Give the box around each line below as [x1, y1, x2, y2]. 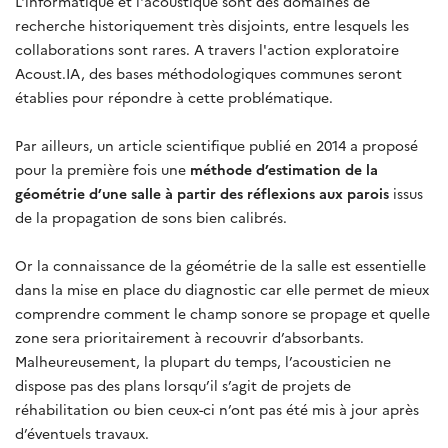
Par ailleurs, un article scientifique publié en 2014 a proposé [15, 134, 418, 155]
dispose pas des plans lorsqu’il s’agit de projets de [15, 374, 351, 395]
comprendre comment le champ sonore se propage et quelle [15, 302, 430, 323]
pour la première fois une [15, 158, 186, 179]
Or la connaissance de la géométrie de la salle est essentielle [15, 254, 426, 275]
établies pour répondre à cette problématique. [15, 86, 333, 107]
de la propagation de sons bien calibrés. [15, 206, 287, 227]
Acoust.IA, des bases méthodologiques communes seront [15, 62, 402, 83]
